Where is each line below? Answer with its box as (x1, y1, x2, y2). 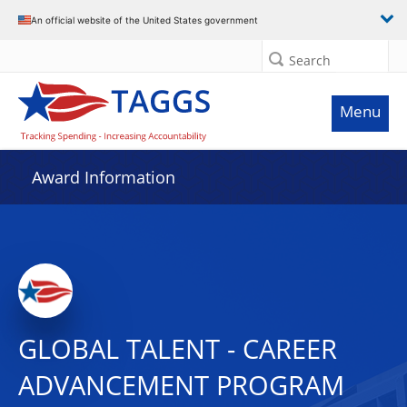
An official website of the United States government (31, 14, 258, 25)
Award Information (32, 166, 175, 188)
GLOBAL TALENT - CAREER (18, 331, 337, 367)
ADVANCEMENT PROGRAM (18, 367, 344, 403)
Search (289, 52, 331, 69)
